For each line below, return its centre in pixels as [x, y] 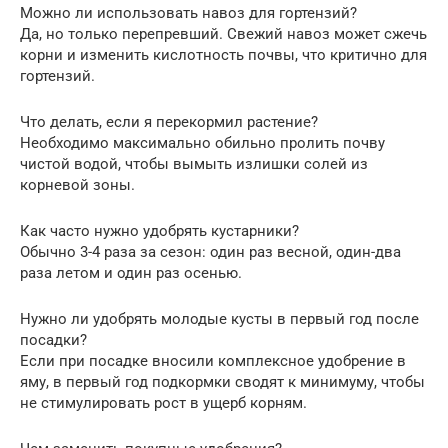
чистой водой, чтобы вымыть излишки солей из [194, 163]
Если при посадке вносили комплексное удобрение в [213, 360]
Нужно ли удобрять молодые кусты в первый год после [219, 318]
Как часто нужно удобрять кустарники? [159, 230]
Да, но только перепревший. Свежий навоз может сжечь [223, 33]
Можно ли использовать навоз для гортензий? [188, 12]
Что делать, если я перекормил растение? [169, 121]
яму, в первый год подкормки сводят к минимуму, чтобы [222, 381]
